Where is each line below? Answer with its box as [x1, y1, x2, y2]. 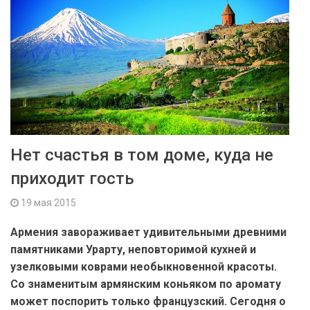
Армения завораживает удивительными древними [10, 225, 286, 239]
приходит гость [10, 168, 134, 188]
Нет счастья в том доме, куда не [10, 145, 273, 165]
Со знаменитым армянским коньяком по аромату [10, 277, 281, 291]
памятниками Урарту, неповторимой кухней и [10, 242, 256, 256]
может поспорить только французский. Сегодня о [10, 294, 286, 308]
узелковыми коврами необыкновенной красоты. [10, 259, 277, 273]
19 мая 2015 [19, 197, 76, 208]
